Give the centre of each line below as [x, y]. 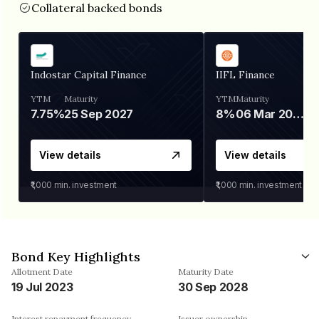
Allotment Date [42, 271]
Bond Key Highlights [76, 256]
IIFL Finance [245, 74]
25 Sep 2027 [99, 114]
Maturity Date [206, 271]
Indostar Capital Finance [89, 74]
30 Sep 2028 [213, 287]
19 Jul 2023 [42, 287]
